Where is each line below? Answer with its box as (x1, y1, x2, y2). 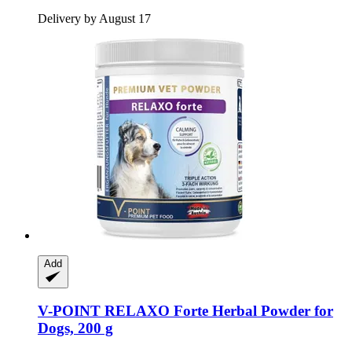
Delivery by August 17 (38, 11, 151, 25)
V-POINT (38, 302, 101, 320)
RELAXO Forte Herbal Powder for (101, 302, 333, 320)
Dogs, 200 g (38, 320, 113, 337)
